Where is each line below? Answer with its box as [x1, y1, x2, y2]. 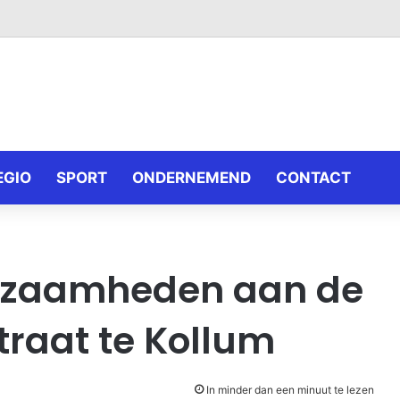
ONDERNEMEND [132, 169, 251, 187]
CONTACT [276, 169, 351, 187]
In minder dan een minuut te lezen [204, 383, 374, 396]
